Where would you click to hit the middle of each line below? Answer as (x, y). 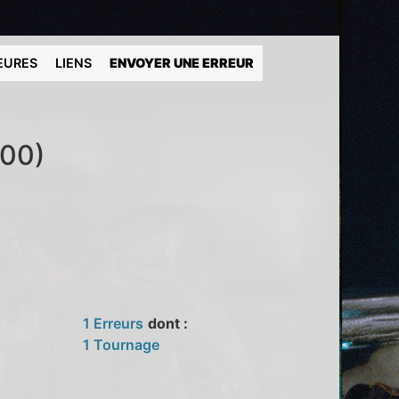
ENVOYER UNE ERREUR (182, 63)
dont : (168, 323)
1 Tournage (122, 344)
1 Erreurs (114, 323)
